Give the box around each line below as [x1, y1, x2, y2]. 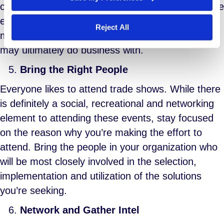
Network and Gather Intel [20, 204, 139, 215]
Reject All [95, 22, 129, 31]
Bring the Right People [20, 64, 128, 75]
